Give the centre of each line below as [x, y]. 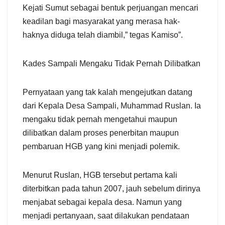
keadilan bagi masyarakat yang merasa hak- [101, 21]
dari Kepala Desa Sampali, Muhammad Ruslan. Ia [112, 105]
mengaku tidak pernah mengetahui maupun [100, 119]
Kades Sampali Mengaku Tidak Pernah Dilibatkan [111, 63]
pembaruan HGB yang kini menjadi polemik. [101, 146]
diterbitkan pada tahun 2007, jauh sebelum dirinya [111, 188]
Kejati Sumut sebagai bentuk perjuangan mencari [110, 8]
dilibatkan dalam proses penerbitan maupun [101, 133]
